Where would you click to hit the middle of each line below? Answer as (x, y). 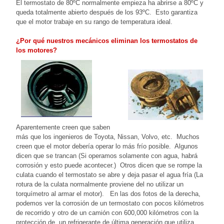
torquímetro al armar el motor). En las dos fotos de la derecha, (108, 193)
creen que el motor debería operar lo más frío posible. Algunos (107, 146)
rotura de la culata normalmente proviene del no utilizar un (100, 184)
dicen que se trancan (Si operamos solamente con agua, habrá (107, 155)
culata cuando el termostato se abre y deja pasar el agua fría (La (109, 174)
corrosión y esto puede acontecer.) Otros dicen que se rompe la (109, 165)
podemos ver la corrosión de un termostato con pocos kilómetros (110, 203)
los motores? (37, 50)
